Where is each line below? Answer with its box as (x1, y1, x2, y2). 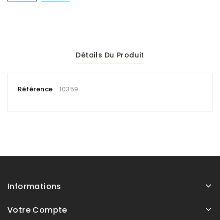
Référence (18, 84, 53, 94)
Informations (7, 180, 61, 192)
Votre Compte (7, 204, 67, 216)
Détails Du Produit (76, 50, 144, 60)
